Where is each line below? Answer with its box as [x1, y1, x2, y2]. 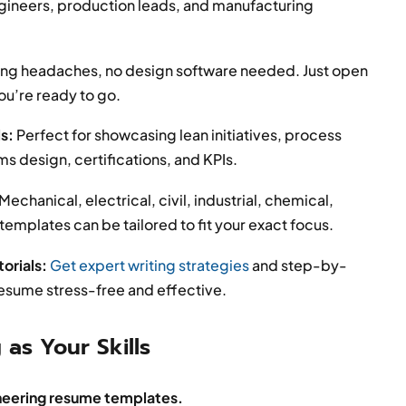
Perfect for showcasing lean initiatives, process [14, 125, 343, 145]
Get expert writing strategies [50, 255, 250, 275]
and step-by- [249, 255, 348, 275]
